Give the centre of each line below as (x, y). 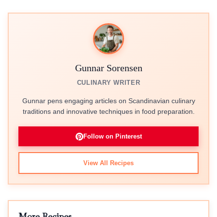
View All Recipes (108, 163)
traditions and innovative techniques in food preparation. (108, 111)
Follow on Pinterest (112, 136)
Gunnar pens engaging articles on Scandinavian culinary (108, 101)
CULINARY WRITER (108, 83)
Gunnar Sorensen (108, 68)
